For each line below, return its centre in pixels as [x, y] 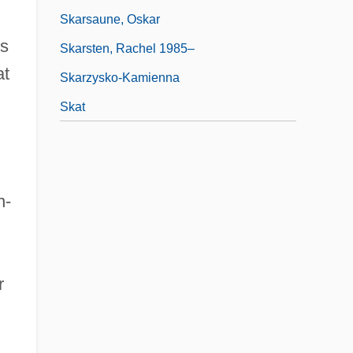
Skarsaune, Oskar [110, 19]
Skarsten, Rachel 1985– [127, 48]
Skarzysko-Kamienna [120, 77]
